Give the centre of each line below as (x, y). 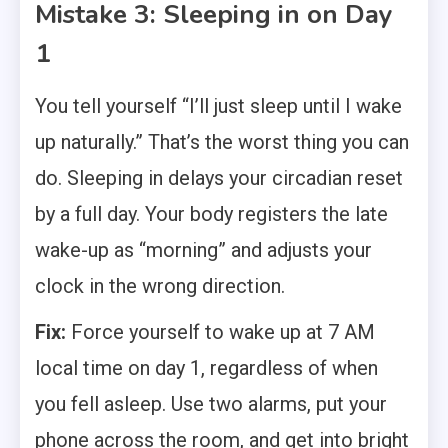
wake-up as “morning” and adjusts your (203, 249)
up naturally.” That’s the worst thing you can (222, 141)
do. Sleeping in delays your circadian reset (219, 177)
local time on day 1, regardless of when (206, 367)
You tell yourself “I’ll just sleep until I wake (218, 105)
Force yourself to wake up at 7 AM (220, 331)
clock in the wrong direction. (160, 285)
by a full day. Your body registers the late (211, 213)
